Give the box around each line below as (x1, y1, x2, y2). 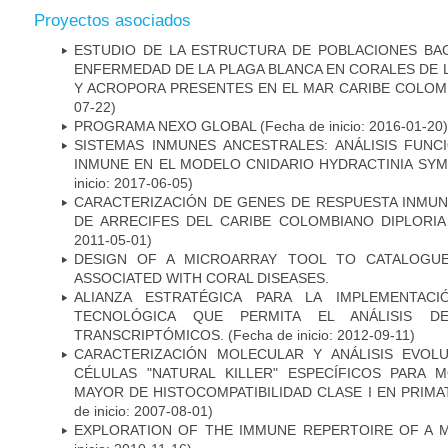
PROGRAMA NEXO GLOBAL (74, 117, 256, 134)
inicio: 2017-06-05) (74, 174, 193, 191)
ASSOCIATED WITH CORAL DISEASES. (74, 269, 329, 286)
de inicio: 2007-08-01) (74, 402, 213, 419)
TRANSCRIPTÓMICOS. (74, 326, 224, 343)
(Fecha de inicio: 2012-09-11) (224, 326, 415, 343)
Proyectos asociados (34, 10, 191, 30)
